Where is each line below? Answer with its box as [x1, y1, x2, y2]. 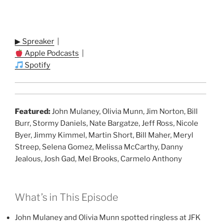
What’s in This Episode [15, 191, 118, 204]
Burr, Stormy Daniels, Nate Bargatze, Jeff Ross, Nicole [15, 118, 198, 128]
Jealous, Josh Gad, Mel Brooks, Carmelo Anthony [15, 154, 182, 163]
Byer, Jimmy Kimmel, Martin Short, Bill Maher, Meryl [15, 130, 193, 140]
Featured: [15, 107, 50, 116]
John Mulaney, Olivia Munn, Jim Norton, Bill [50, 107, 198, 116]
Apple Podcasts [23, 49, 79, 58]
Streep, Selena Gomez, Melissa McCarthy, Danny [15, 142, 183, 151]
